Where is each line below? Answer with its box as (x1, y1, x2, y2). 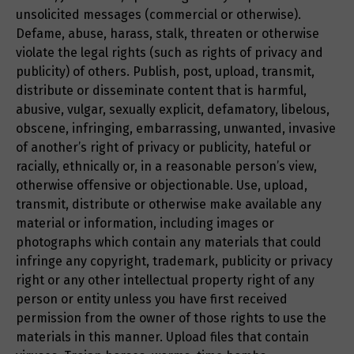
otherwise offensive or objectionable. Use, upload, (16, 178, 307, 194)
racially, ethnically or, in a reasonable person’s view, (16, 159, 317, 175)
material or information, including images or (16, 216, 274, 232)
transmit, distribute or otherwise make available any (16, 197, 322, 213)
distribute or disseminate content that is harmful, (16, 83, 307, 99)
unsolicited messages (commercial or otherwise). (16, 7, 301, 23)
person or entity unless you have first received (16, 292, 288, 307)
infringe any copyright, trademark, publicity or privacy (16, 254, 333, 269)
